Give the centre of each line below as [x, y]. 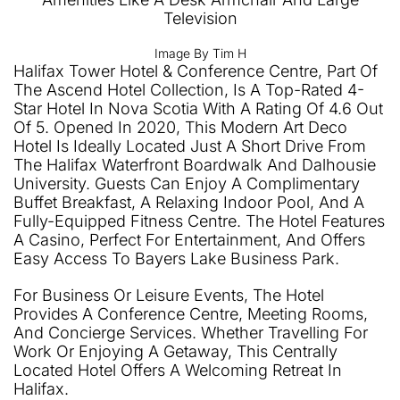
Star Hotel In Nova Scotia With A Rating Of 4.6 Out [198, 109]
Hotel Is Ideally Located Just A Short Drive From [190, 146]
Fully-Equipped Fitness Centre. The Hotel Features [199, 221]
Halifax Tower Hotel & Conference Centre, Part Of [196, 71]
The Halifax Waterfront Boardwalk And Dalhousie [195, 165]
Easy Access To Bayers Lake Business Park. [179, 259]
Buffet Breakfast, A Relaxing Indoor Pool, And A [189, 203]
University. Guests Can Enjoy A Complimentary [187, 184]
